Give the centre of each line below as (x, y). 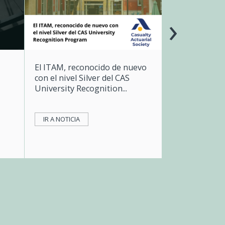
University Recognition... (81, 88)
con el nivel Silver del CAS (82, 78)
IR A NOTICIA (61, 119)
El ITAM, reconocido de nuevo (90, 67)
